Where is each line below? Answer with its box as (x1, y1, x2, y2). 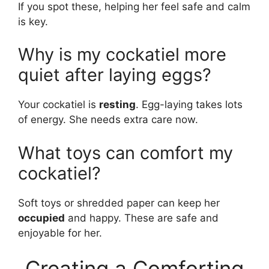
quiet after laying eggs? (18, 64, 211, 86)
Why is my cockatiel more (18, 44, 226, 65)
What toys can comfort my (18, 142, 233, 163)
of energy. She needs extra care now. (18, 113, 198, 126)
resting (99, 98, 136, 111)
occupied (18, 211, 65, 224)
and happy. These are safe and (65, 211, 219, 224)
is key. (18, 15, 48, 28)
